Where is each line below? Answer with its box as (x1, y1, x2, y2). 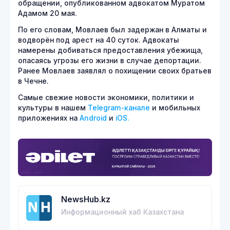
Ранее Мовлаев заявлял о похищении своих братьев (18, 67, 212, 75)
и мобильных (150, 104, 200, 112)
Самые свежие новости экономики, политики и (18, 93, 194, 102)
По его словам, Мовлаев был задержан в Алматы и (18, 26, 207, 34)
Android (80, 114, 107, 122)
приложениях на (18, 114, 80, 122)
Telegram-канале (88, 104, 150, 112)
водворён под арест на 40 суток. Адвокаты (18, 36, 179, 44)
